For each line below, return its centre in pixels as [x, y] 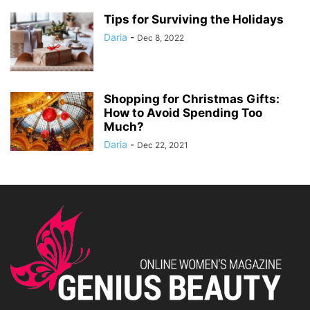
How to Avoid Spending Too [183, 113]
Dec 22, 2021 [163, 145]
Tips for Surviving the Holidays [194, 20]
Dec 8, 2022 [161, 38]
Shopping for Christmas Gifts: [192, 99]
